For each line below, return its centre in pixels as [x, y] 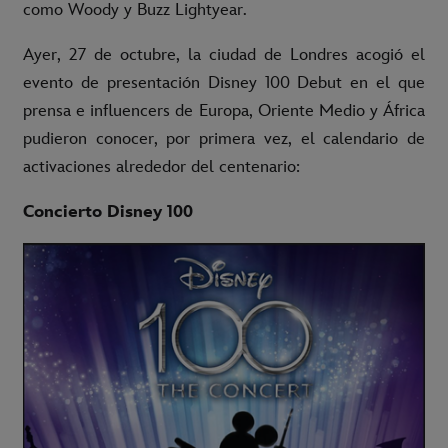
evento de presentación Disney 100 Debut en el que [224, 82]
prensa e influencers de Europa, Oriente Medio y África [224, 110]
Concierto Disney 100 [108, 211]
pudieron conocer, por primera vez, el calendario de [224, 138]
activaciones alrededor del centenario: [161, 166]
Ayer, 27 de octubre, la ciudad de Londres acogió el [224, 54]
